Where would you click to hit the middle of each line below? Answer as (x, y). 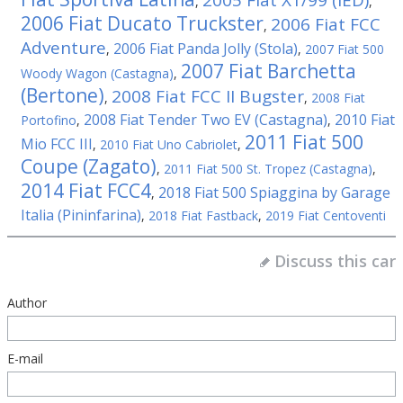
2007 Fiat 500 (345, 49)
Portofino (49, 120)
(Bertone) (63, 95)
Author (27, 303)
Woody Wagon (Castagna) (97, 73)
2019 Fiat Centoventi (326, 215)
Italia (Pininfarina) (81, 215)
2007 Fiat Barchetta (269, 71)
